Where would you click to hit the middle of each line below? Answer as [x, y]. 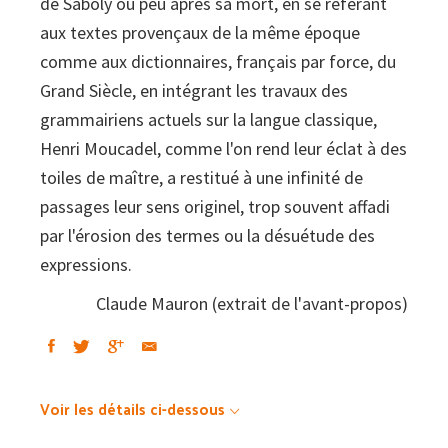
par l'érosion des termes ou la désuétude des [207, 235]
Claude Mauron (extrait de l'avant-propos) [252, 303]
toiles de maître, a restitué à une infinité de [201, 177]
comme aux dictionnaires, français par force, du [218, 61]
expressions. [86, 264]
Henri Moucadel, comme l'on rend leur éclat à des [223, 148]
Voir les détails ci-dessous [132, 408]
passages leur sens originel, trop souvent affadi [215, 206]
